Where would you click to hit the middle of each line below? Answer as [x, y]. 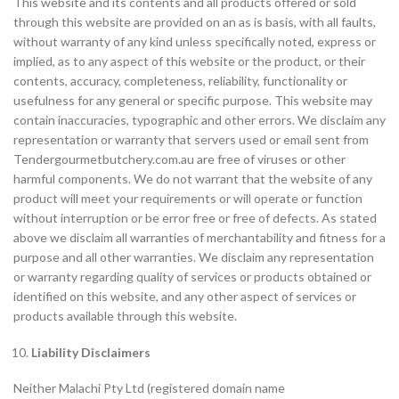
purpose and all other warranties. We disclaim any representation [194, 257]
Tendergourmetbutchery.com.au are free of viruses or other [179, 159]
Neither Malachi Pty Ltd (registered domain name [149, 388]
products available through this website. [125, 316]
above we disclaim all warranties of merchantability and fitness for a [199, 237]
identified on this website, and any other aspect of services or [185, 296]
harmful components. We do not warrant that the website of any [193, 179]
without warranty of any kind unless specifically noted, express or [195, 41]
